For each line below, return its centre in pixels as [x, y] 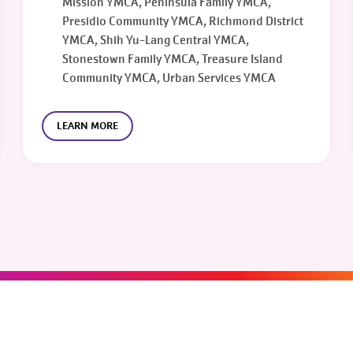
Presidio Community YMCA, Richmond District [183, 21]
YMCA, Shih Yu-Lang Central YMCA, [156, 40]
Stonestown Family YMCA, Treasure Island [173, 59]
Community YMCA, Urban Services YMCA [169, 78]
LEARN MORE [88, 126]
